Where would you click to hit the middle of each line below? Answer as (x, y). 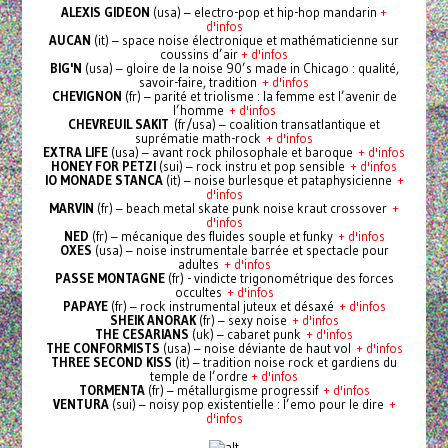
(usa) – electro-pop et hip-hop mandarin (265, 11)
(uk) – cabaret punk (247, 333)
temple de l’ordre (200, 375)
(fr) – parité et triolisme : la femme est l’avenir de (259, 95)
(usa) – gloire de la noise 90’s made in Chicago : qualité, (240, 67)
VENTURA (80, 403)
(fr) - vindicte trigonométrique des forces (279, 277)
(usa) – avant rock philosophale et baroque (233, 151)
